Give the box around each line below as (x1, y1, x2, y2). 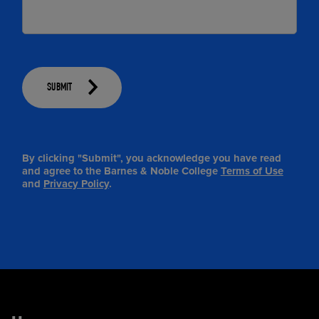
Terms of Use (220, 164, 283, 178)
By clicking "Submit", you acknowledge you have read (21, 152, 281, 165)
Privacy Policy (43, 177, 109, 191)
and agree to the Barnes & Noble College (21, 164, 221, 178)
